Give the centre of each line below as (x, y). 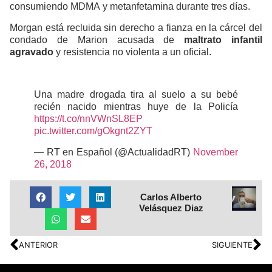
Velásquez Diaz (171, 208)
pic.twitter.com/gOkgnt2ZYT (93, 131)
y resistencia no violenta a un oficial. (132, 52)
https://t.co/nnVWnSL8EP (88, 119)
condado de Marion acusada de (97, 39)
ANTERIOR (38, 245)
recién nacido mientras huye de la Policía (136, 107)
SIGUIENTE (232, 245)
